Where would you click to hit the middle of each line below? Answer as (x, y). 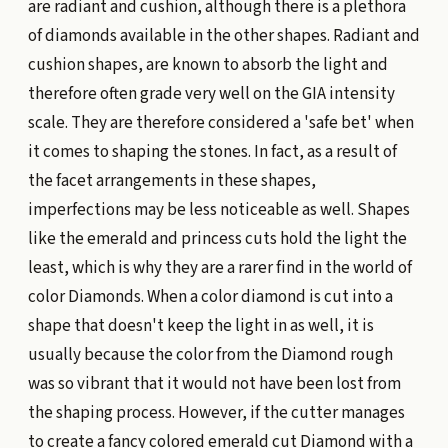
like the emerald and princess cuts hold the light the (217, 238)
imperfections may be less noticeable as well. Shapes (218, 209)
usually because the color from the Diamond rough (210, 354)
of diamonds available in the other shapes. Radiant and (223, 35)
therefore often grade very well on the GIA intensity (211, 93)
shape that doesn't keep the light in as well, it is (200, 325)
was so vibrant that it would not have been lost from (214, 383)
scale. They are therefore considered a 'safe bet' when (220, 122)
